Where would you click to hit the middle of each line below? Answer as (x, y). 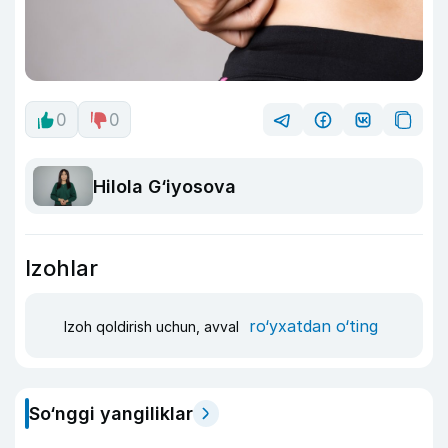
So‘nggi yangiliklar (111, 414)
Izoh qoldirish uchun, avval (153, 326)
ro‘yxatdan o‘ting (313, 325)
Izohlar (61, 268)
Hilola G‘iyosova (164, 186)
